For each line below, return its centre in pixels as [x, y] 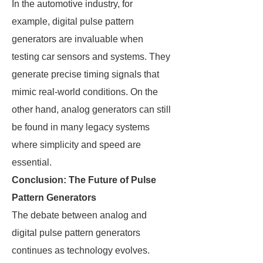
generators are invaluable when [77, 39]
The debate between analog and [79, 215]
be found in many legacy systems [81, 127]
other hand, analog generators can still [91, 109]
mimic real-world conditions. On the [85, 92]
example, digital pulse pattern [73, 21]
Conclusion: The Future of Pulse [84, 180]
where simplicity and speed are [76, 145]
